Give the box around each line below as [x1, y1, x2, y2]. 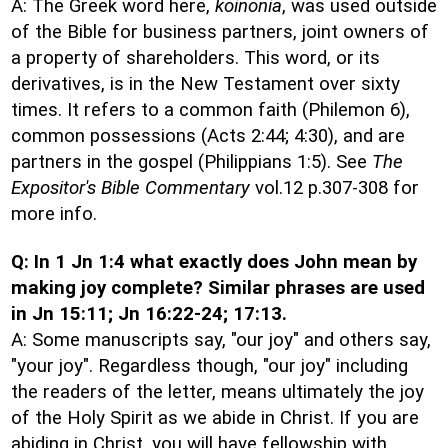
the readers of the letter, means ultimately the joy [11, 381, 424, 403]
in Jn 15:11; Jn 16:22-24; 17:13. [11, 303, 287, 325]
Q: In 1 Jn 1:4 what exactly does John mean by [11, 251, 417, 273]
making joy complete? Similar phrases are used [11, 277, 425, 299]
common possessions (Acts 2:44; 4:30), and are [11, 125, 405, 147]
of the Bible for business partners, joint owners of [11, 21, 429, 43]
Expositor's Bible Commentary [11, 177, 250, 199]
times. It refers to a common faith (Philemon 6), [11, 99, 410, 121]
